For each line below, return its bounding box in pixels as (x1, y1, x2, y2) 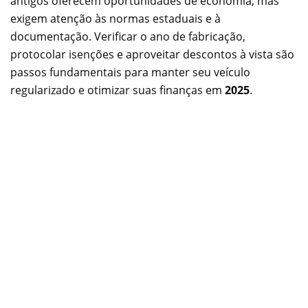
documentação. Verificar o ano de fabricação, (10, 28, 245, 44)
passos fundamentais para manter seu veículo (10, 64, 250, 80)
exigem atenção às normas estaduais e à (10, 10, 221, 26)
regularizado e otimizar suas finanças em (10, 82, 225, 98)
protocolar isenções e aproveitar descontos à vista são (10, 46, 294, 62)
